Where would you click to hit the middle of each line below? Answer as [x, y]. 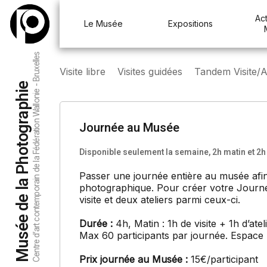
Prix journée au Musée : [135, 259]
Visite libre [83, 72]
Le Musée [103, 24]
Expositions [190, 24]
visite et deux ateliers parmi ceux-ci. [160, 200]
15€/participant [224, 259]
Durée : [96, 223]
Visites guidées [150, 72]
